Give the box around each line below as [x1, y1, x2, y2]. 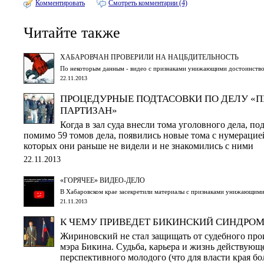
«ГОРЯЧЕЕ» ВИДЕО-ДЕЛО [60, 176, 145, 184]
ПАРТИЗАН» [60, 104, 117, 116]
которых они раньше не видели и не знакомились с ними [24, 140, 253, 151]
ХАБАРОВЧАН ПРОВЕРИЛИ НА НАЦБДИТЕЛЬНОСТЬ [60, 52, 239, 61]
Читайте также [24, 24, 120, 42]
